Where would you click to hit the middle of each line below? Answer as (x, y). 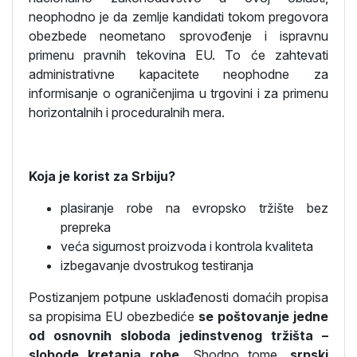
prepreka (86, 227)
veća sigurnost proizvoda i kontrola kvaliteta (187, 246)
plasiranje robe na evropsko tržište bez (194, 208)
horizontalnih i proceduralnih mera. (127, 112)
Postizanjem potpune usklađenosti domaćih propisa (178, 297)
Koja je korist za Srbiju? (102, 176)
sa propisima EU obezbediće (114, 316)
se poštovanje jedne (263, 316)
